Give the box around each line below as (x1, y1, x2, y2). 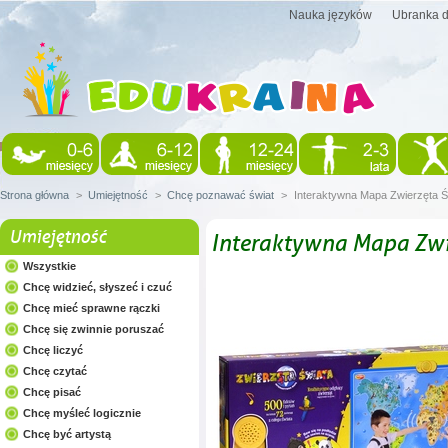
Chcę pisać (23, 386, 81, 398)
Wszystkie (23, 260, 76, 272)
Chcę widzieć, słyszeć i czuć (23, 281, 172, 293)
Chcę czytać (23, 365, 87, 377)
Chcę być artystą (23, 428, 111, 440)
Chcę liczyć (23, 344, 83, 356)
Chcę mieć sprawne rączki (23, 302, 160, 314)
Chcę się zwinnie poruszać (23, 323, 164, 335)
